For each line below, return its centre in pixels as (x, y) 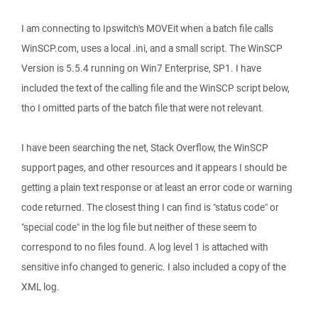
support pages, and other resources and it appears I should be (154, 168)
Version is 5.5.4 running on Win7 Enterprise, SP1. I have (141, 68)
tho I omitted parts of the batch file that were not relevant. (143, 108)
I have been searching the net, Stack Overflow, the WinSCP (145, 148)
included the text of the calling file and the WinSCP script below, (155, 88)
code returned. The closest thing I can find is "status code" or (150, 207)
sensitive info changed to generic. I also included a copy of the (154, 267)
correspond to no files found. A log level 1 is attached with (145, 247)
